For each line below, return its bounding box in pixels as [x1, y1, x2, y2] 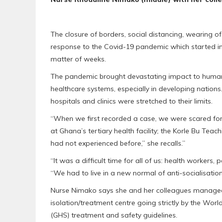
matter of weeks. [51, 54, 106, 63]
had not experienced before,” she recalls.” [51, 138, 185, 148]
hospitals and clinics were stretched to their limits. [51, 96, 213, 106]
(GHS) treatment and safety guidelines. [51, 210, 177, 220]
